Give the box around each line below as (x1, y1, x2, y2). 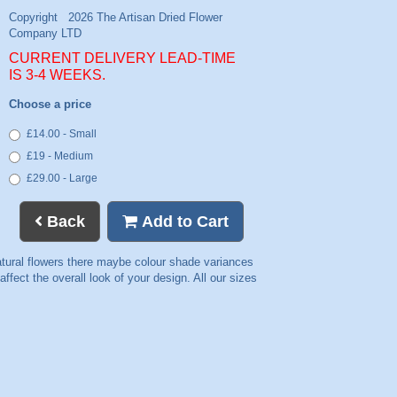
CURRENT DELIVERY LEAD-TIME (8, 51, 236, 66)
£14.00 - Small (26, 127, 97, 140)
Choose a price (8, 97, 91, 112)
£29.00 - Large (26, 171, 97, 184)
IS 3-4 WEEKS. (8, 67, 105, 83)
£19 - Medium (26, 149, 93, 162)
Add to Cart (137, 212, 229, 230)
